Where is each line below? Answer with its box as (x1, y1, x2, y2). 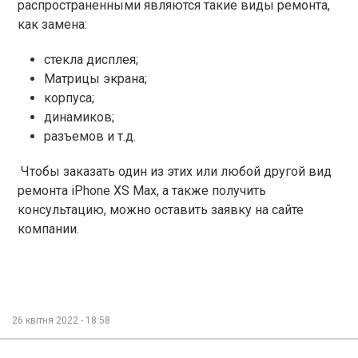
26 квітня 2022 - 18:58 (12, 314, 110, 326)
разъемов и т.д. (44, 128, 136, 144)
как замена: (18, 16, 87, 32)
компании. (18, 221, 79, 237)
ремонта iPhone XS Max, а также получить (18, 182, 266, 198)
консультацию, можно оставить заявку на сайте (18, 201, 304, 217)
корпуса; (44, 89, 94, 105)
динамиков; (44, 109, 114, 125)
